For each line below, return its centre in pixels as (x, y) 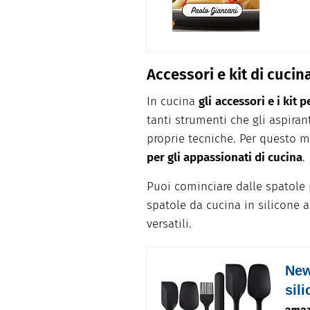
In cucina (173, 102)
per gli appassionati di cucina (225, 158)
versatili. (169, 224)
